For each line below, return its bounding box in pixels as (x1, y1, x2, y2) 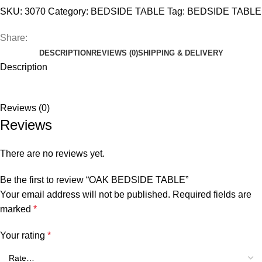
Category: (48, 6, 88, 16)
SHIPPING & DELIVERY (137, 48, 223, 57)
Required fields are (173, 189, 251, 199)
